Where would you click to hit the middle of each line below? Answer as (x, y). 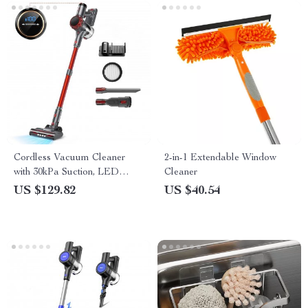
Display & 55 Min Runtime (69, 187)
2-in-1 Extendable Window (220, 158)
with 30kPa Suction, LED (66, 173)
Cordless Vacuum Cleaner (69, 158)
